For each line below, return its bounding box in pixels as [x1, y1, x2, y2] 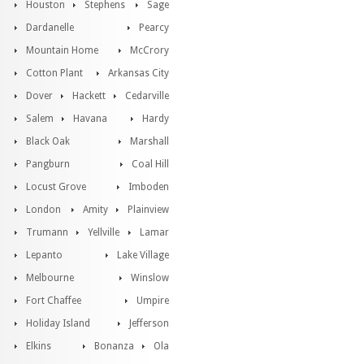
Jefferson [129, 318, 169, 329]
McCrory [130, 45, 169, 56]
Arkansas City [108, 67, 169, 79]
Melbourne [26, 272, 74, 284]
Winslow [131, 272, 169, 284]
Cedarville [125, 90, 169, 102]
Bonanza [94, 340, 134, 352]
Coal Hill [132, 158, 169, 170]
